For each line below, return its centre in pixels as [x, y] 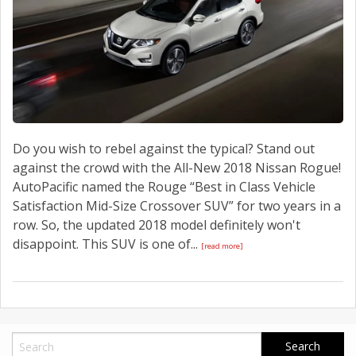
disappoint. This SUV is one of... [107, 244]
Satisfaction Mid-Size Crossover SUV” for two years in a [177, 205]
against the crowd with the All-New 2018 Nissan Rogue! [177, 167]
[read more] [222, 246]
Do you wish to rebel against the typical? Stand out [164, 148]
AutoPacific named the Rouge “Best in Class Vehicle [164, 186]
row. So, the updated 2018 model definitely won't [157, 224]
